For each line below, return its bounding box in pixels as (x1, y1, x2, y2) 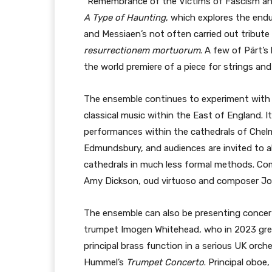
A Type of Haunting (84, 12, 166, 24)
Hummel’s (84, 257, 126, 268)
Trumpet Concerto (126, 257, 204, 268)
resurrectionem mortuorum (84, 45, 200, 56)
